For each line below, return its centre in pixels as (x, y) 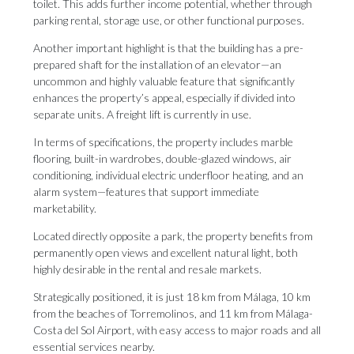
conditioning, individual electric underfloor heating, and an (168, 175)
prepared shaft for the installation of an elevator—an (157, 64)
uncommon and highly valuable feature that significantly (164, 81)
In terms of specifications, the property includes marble (163, 142)
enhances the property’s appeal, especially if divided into (164, 98)
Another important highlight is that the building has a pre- (168, 48)
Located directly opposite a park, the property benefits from (173, 236)
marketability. (65, 208)
